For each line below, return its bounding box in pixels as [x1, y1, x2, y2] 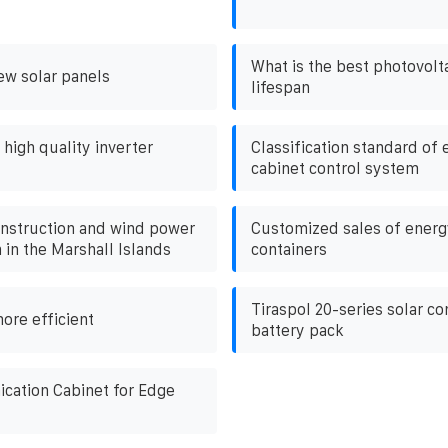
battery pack [250, 321, 344, 339]
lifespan [250, 78, 310, 96]
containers [250, 240, 327, 258]
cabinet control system [250, 159, 419, 177]
